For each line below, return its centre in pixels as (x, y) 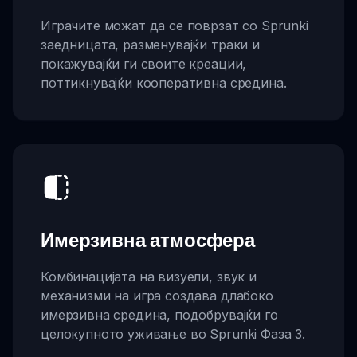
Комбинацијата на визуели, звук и (149, 276)
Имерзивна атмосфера (148, 239)
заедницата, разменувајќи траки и (150, 45)
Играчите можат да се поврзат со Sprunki (175, 26)
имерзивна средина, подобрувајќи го (159, 314)
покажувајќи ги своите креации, (144, 64)
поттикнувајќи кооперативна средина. (164, 83)
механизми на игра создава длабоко (157, 295)
